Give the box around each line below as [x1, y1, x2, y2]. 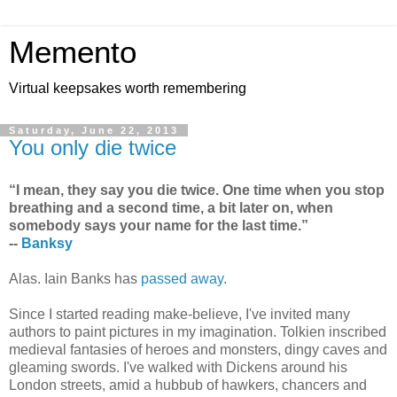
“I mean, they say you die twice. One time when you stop [9, 182, 385, 198]
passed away [141, 270, 223, 286]
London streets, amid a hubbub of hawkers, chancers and [9, 377, 367, 393]
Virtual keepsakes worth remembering [9, 81, 246, 96]
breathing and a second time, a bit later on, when [9, 199, 333, 215]
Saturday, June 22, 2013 [9, 125, 179, 136]
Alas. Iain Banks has [9, 270, 141, 286]
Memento [9, 35, 136, 69]
